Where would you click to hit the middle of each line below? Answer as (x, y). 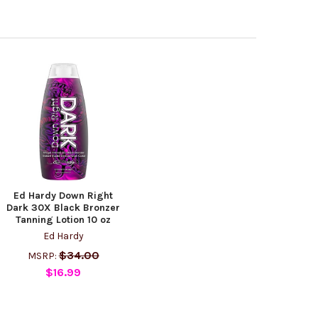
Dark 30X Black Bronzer (64, 207)
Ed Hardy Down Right (64, 195)
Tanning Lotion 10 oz (64, 219)
